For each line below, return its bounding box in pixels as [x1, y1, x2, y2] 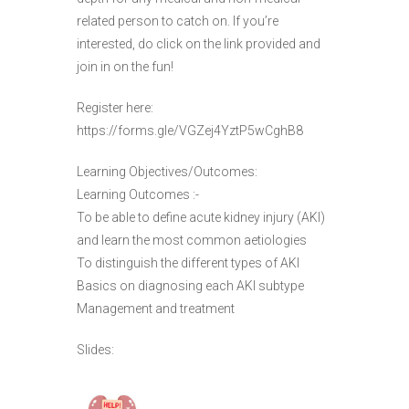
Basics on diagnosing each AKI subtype [77, 278, 304, 293]
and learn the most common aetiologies [77, 232, 307, 247]
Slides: [77, 341, 114, 357]
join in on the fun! [77, 58, 173, 74]
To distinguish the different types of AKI [77, 255, 299, 270]
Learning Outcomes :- [77, 186, 199, 202]
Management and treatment [77, 300, 235, 316]
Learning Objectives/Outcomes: [77, 163, 257, 179]
